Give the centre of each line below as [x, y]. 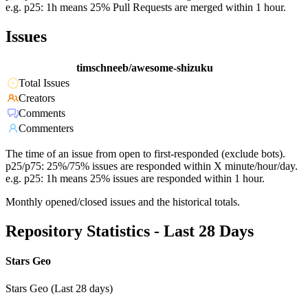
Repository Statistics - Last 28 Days [130, 231]
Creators [37, 98]
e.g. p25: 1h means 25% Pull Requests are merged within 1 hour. [146, 8]
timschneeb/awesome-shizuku [145, 68]
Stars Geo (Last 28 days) [59, 288]
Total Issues [44, 83]
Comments [42, 113]
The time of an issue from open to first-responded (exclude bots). [145, 154]
